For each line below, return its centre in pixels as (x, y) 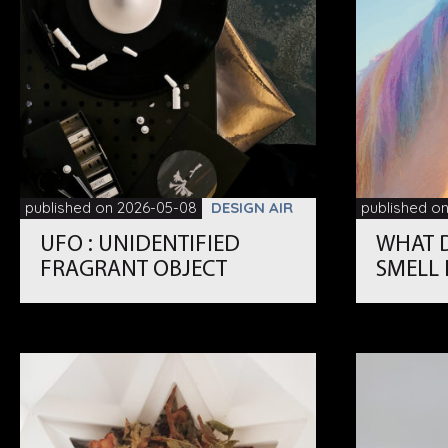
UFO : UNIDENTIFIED (140, 245)
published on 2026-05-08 (111, 207)
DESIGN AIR (252, 207)
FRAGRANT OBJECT (134, 270)
